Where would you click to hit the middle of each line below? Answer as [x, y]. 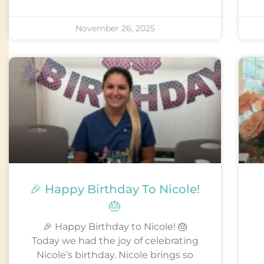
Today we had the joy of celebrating [115, 241]
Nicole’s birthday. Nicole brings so [115, 255]
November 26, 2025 [115, 29]
